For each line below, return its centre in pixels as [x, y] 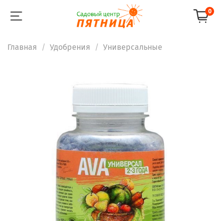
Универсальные [133, 47]
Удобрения [70, 47]
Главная [22, 47]
